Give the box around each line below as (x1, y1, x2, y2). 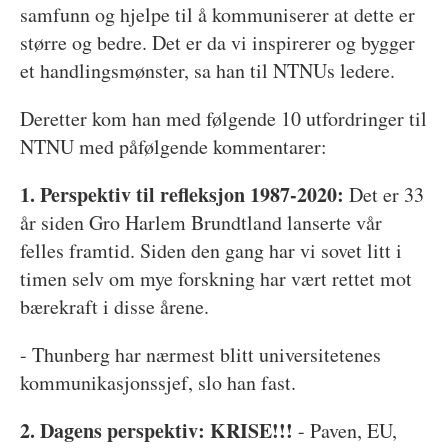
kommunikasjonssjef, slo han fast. (19, 368, 296, 396)
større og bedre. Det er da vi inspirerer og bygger (19, 28, 415, 56)
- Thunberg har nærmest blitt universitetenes (19, 340, 381, 368)
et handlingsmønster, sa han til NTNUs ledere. (19, 56, 395, 84)
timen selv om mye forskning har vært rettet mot (19, 264, 412, 292)
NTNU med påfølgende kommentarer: (19, 132, 327, 160)
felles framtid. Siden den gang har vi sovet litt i (19, 236, 402, 264)
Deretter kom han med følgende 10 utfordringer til (19, 104, 427, 132)
